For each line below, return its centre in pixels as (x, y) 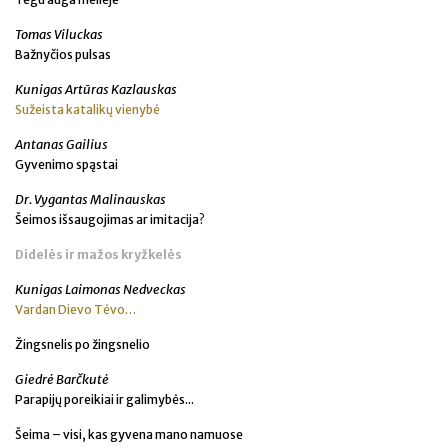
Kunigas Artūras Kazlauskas (96, 90)
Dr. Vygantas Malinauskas (90, 200)
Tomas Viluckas (59, 35)
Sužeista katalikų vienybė (87, 110)
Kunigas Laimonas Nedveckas (100, 290)
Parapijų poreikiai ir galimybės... (104, 400)
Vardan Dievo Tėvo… (75, 310)
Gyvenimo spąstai (66, 165)
